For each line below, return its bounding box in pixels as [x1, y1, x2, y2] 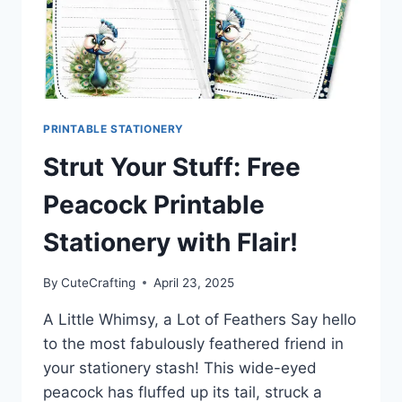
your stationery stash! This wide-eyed [43, 358, 317, 377]
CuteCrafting [61, 275, 136, 290]
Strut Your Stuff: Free [43, 151, 301, 182]
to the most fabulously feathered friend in [43, 334, 344, 353]
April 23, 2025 [153, 275, 235, 290]
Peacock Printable [43, 188, 265, 220]
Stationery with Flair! [43, 226, 298, 258]
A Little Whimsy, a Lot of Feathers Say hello [43, 310, 356, 328]
